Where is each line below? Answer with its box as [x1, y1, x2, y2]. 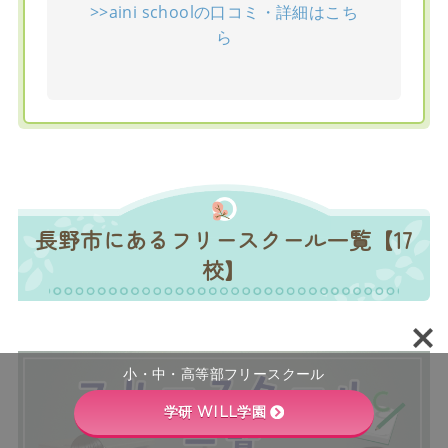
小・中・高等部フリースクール [123, 365, 325, 383]
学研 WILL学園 [163, 403, 267, 421]
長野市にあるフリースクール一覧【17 [35, 223, 413, 255]
